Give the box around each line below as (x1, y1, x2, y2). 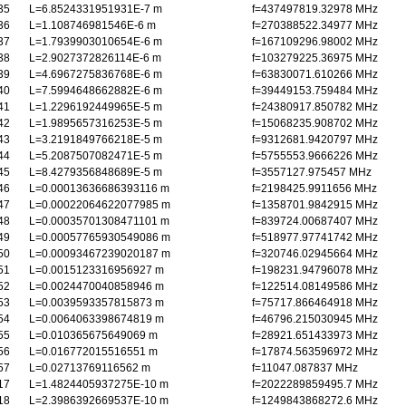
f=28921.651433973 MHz (252, 329, 378, 342)
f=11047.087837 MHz (252, 362, 358, 374)
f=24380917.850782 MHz (252, 101, 378, 113)
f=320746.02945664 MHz (252, 247, 378, 260)
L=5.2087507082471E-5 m (29, 150, 162, 162)
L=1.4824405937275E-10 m (29, 378, 169, 391)
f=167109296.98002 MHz (252, 35, 378, 48)
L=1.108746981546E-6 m (29, 19, 156, 32)
